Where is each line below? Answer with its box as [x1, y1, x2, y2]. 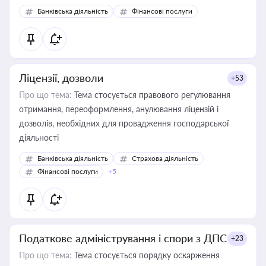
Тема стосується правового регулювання [72, 90, 230, 100]
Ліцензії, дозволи [19, 71, 103, 84]
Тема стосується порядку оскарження [72, 250, 220, 260]
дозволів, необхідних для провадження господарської [19, 118, 229, 128]
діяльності [19, 132, 59, 142]
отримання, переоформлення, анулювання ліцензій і [19, 104, 218, 114]
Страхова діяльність [132, 154, 198, 163]
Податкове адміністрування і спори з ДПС [19, 232, 227, 245]
